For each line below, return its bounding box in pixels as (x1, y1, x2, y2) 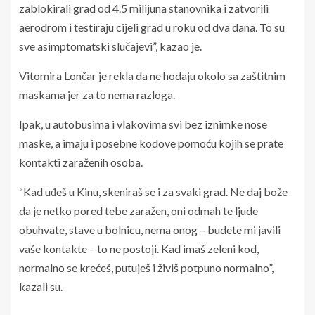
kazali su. (19, 280, 63, 294)
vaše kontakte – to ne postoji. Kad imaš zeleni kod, (19, 242, 259, 256)
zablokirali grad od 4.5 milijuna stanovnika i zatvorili (19, 1, 269, 15)
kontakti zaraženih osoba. (19, 155, 143, 169)
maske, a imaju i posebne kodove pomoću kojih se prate (19, 136, 283, 150)
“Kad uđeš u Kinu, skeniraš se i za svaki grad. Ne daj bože (19, 185, 288, 199)
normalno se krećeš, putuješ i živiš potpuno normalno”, (19, 261, 274, 275)
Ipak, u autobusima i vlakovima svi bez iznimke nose (19, 117, 267, 131)
